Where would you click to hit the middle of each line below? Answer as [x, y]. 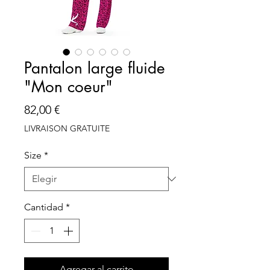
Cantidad [44, 207]
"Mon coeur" [68, 86]
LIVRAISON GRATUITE [67, 128]
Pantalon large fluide [95, 68]
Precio [76, 109]
